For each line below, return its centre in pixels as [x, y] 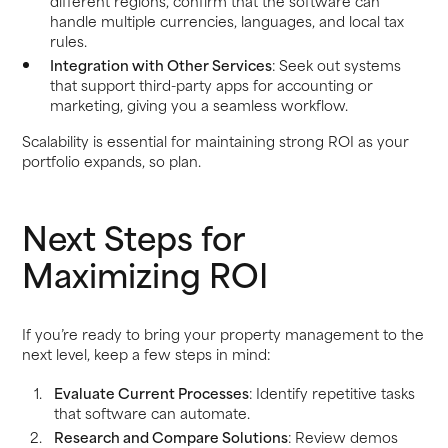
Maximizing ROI [145, 273]
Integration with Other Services [160, 65]
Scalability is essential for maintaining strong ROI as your [216, 140]
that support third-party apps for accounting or [211, 85]
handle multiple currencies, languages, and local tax [226, 21]
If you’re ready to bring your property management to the [223, 333]
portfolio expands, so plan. [112, 160]
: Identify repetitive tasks [331, 393]
